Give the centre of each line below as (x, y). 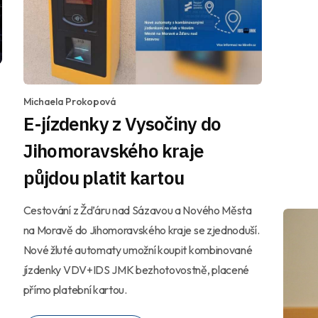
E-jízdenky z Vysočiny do (122, 123)
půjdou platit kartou (104, 177)
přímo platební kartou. (75, 289)
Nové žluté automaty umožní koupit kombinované (138, 250)
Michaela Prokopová (70, 101)
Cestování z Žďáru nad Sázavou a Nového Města (137, 210)
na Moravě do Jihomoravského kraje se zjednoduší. (141, 230)
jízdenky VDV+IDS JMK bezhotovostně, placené (136, 269)
